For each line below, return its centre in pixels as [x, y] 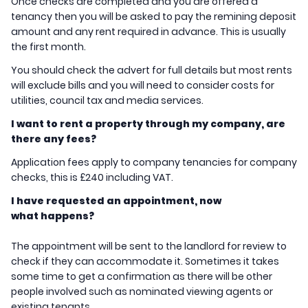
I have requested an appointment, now [116, 201]
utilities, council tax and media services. [108, 101]
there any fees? [54, 139]
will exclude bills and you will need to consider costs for [143, 86]
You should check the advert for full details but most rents [152, 70]
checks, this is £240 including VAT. [92, 178]
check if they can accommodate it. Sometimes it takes [145, 262]
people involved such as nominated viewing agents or [142, 292]
